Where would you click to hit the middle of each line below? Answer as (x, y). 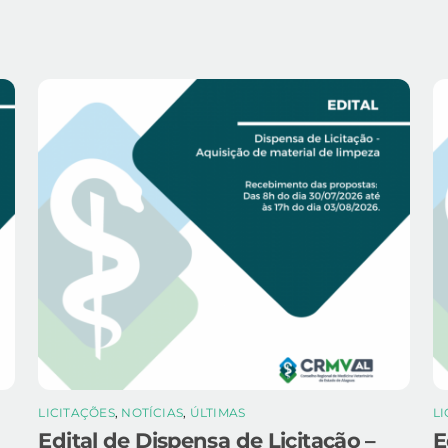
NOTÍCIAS (152, 412)
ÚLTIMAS (217, 412)
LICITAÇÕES (76, 412)
